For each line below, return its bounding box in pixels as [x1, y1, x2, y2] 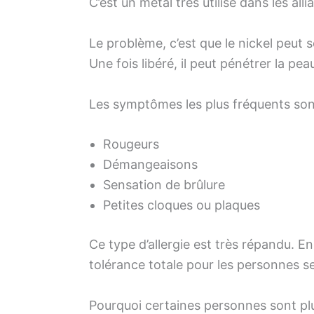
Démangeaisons [103, 157, 198, 172]
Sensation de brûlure [103, 177, 225, 193]
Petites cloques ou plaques [103, 198, 260, 213]
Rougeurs [103, 137, 159, 152]
